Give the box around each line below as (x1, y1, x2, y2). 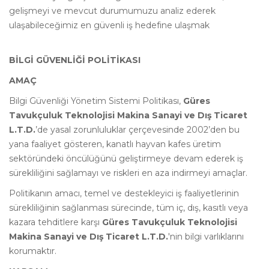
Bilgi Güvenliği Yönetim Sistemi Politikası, (9, 95, 183, 106)
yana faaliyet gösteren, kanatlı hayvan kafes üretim (9, 139, 221, 150)
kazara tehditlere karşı (9, 217, 102, 228)
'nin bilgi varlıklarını (168, 231, 244, 242)
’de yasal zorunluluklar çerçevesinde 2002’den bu (35, 124, 240, 135)
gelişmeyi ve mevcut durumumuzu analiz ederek (9, 5, 216, 16)
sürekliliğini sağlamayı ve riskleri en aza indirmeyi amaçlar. (9, 168, 247, 178)
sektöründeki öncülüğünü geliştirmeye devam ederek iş (9, 153, 243, 164)
